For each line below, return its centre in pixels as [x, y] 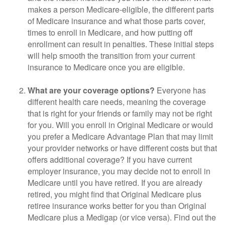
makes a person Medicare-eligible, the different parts [121, 9]
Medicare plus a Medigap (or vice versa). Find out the [122, 217]
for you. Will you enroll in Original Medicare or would [120, 125]
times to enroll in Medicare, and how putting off [110, 32]
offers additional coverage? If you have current [110, 159]
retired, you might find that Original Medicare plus [115, 194]
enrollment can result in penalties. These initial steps [121, 44]
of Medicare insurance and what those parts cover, [117, 21]
